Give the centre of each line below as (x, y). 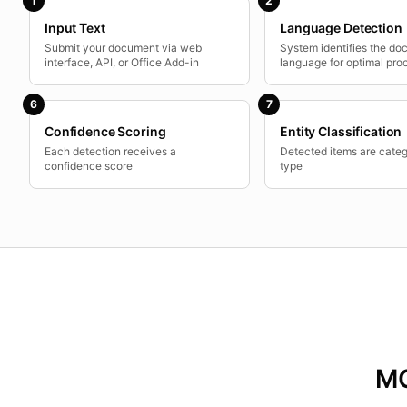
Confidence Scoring (105, 131)
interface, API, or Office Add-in (122, 62)
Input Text (75, 28)
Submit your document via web (123, 48)
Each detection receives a (110, 151)
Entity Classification (341, 131)
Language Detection (341, 28)
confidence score (89, 166)
